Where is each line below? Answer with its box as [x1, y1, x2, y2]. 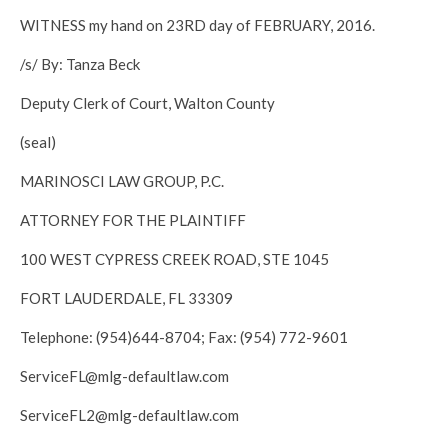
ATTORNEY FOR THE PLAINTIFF [20, 211, 246, 229]
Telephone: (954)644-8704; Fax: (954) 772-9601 [20, 328, 348, 346]
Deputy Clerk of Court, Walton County [20, 94, 275, 112]
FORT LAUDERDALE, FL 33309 [20, 289, 233, 307]
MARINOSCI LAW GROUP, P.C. [20, 172, 224, 190]
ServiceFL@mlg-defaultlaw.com [20, 367, 229, 385]
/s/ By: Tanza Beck [20, 55, 140, 73]
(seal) [20, 133, 56, 151]
